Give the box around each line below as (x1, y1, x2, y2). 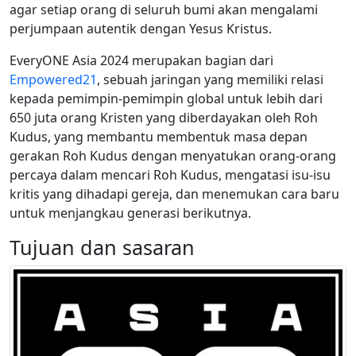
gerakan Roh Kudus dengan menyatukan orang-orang (10, 147, 336, 165)
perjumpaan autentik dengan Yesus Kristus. (10, 20, 272, 38)
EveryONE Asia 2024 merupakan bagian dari (10, 52, 273, 70)
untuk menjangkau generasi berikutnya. (10, 204, 251, 222)
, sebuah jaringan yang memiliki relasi (97, 71, 323, 89)
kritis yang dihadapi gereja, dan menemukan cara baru (10, 185, 339, 203)
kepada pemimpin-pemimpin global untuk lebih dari (10, 90, 323, 108)
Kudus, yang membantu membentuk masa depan (10, 128, 308, 146)
